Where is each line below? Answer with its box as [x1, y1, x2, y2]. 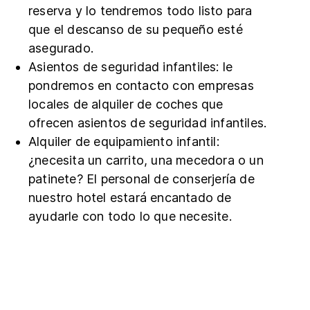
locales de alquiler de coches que [28, 96, 224, 111]
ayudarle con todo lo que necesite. [28, 208, 232, 224]
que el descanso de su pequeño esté [28, 21, 243, 37]
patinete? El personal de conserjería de [28, 171, 255, 186]
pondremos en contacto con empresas [28, 77, 254, 93]
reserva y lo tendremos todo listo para [28, 3, 253, 18]
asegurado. [28, 40, 93, 55]
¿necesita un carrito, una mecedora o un [28, 152, 264, 167]
